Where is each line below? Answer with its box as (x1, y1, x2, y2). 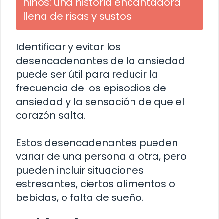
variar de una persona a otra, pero (16, 150, 187, 164)
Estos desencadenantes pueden (16, 136, 178, 150)
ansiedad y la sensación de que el (16, 95, 184, 109)
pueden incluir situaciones (16, 163, 144, 177)
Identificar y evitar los (16, 40, 121, 54)
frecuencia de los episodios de (16, 81, 166, 95)
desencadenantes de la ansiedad (16, 54, 185, 68)
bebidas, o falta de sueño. (16, 191, 144, 205)
